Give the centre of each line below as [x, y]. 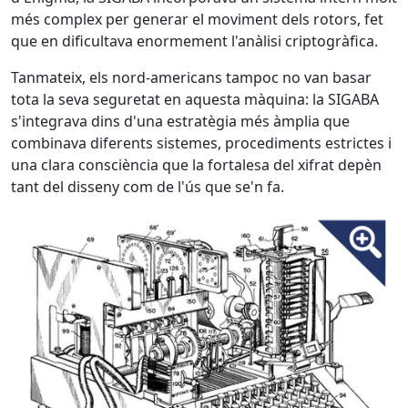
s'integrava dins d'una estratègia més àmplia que [180, 122]
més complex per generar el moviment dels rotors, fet [197, 20]
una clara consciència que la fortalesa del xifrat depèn [196, 165]
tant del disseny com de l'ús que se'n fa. [148, 187]
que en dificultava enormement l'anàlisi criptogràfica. [194, 41]
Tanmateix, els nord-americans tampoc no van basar [191, 78]
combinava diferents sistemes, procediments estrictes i [201, 143]
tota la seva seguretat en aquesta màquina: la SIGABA [195, 100]
